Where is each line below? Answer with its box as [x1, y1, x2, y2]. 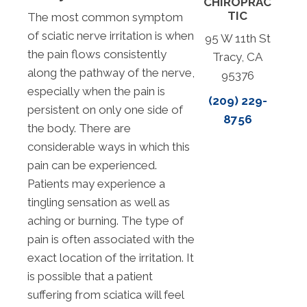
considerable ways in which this [27, 140, 190, 154]
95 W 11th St [204, 32, 271, 46]
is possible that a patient [27, 269, 153, 284]
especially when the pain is [27, 84, 165, 99]
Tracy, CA [212, 50, 263, 64]
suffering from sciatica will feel [27, 288, 184, 302]
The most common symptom [27, 10, 183, 25]
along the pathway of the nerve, [27, 66, 195, 80]
